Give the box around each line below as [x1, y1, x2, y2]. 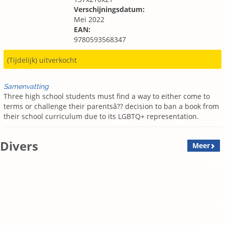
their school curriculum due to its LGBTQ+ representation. [4, 111, 199, 122]
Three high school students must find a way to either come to [4, 91, 210, 101]
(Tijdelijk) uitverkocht [7, 55, 77, 65]
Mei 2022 [74, 15, 104, 24]
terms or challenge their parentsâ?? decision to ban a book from [4, 101, 219, 111]
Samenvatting [4, 82, 49, 91]
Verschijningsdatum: [74, 5, 145, 14]
